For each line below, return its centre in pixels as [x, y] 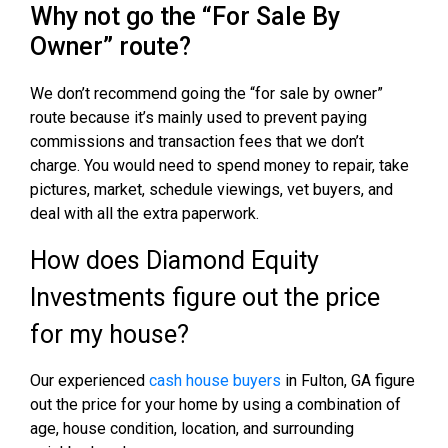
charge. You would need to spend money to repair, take [219, 165]
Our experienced [89, 380]
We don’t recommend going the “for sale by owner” [206, 93]
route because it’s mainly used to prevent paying [198, 117]
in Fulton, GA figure [348, 380]
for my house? [109, 334]
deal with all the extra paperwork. [144, 213]
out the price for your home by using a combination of [215, 404]
